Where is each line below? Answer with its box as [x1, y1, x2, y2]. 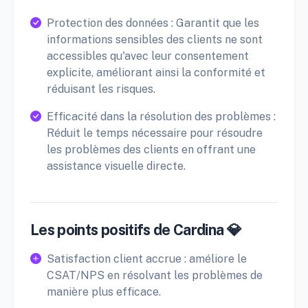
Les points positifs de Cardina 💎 [30, 221, 242, 239]
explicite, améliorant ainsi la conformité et [47, 66, 265, 80]
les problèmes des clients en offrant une [47, 143, 256, 157]
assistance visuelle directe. [47, 159, 186, 173]
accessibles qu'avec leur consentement [47, 49, 249, 63]
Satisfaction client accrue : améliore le [47, 252, 247, 266]
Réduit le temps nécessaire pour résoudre [47, 126, 263, 140]
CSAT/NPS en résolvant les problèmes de [47, 269, 263, 283]
